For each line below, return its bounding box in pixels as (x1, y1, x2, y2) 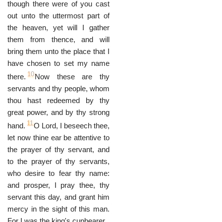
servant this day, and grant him (7, 193, 110, 201)
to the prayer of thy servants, (7, 157, 110, 166)
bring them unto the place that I (7, 47, 110, 55)
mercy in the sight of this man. (7, 205, 110, 213)
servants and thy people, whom (7, 84, 110, 93)
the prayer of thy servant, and (7, 145, 110, 154)
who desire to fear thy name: (7, 169, 110, 177)
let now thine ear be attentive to (7, 133, 110, 142)
